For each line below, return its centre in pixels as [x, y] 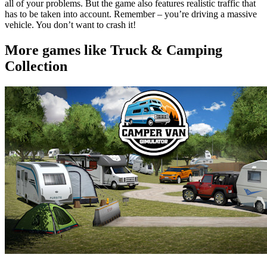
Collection [36, 66]
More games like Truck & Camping [114, 50]
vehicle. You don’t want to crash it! [70, 24]
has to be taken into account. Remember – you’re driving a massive [131, 14]
